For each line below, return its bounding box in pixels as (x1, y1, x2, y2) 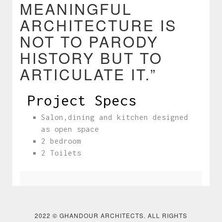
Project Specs (27, 92, 137, 109)
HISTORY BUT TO (20, 47, 163, 68)
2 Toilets (41, 148, 81, 157)
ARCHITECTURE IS (20, 14, 177, 36)
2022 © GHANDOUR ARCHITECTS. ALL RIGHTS (35, 211, 187, 220)
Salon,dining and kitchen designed (41, 112, 188, 121)
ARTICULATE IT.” (20, 63, 157, 85)
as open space (41, 124, 99, 133)
